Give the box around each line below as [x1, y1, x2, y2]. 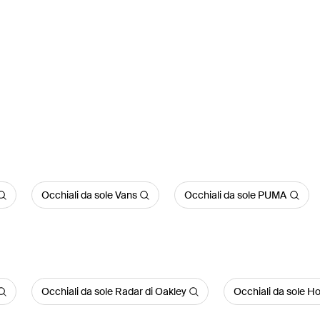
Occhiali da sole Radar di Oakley [41, 285, 186, 298]
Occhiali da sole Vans [41, 189, 137, 201]
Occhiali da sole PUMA [184, 189, 287, 201]
